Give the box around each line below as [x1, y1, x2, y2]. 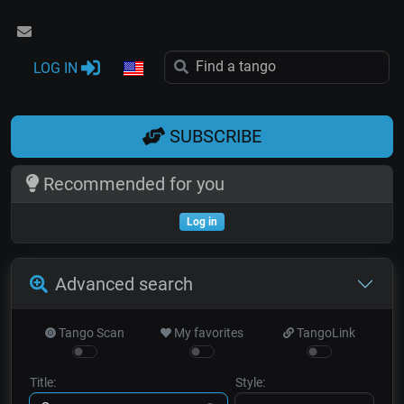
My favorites [171, 325, 244, 340]
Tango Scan [56, 325, 125, 340]
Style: [234, 374, 265, 390]
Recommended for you [38, 172, 225, 195]
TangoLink [294, 325, 356, 340]
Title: [30, 374, 56, 390]
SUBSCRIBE [165, 125, 262, 148]
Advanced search [55, 272, 193, 295]
